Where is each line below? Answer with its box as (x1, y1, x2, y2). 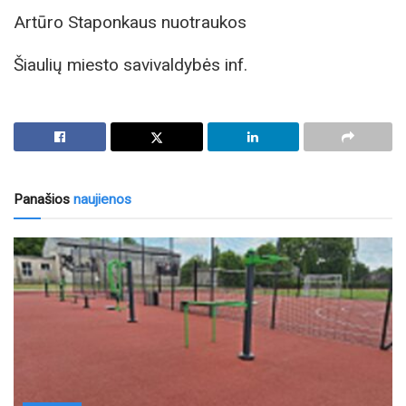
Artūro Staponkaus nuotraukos (14, 11, 246, 33)
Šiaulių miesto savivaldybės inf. (14, 53, 247, 75)
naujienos (70, 190, 131, 208)
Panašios (14, 190, 70, 208)
